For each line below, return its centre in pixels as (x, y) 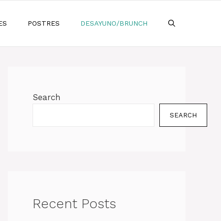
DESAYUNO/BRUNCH (114, 23)
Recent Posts (74, 204)
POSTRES (44, 23)
